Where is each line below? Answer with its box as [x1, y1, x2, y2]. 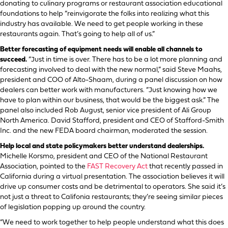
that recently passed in [148, 162, 223, 170]
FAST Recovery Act [87, 162, 148, 170]
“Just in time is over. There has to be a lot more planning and [28, 55, 222, 64]
